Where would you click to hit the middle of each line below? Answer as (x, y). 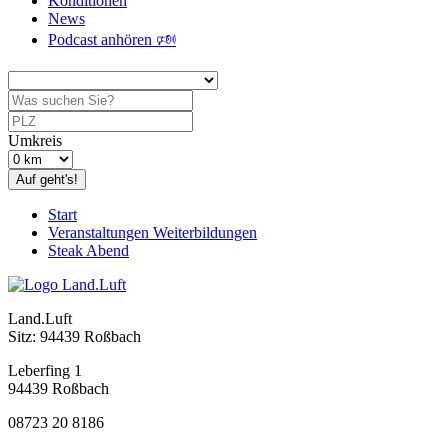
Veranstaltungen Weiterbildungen (152, 232)
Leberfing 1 (45, 370)
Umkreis (35, 140)
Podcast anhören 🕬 (112, 39)
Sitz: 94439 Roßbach (74, 336)
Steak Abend (88, 250)
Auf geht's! (47, 179)
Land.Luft (40, 318)
